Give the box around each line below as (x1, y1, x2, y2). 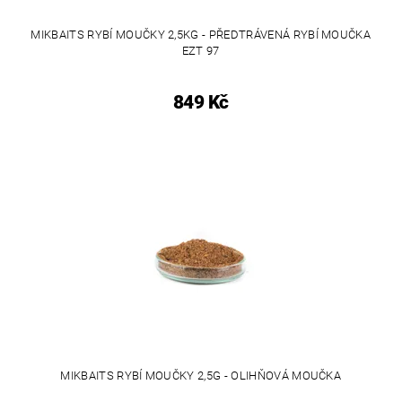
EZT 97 (181, 43, 220, 57)
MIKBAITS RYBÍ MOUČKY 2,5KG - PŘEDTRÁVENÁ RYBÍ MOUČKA (31, 27, 371, 41)
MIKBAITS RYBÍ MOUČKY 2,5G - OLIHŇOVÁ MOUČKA (60, 369, 342, 382)
